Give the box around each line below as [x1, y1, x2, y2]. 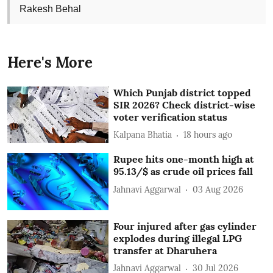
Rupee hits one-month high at [113, 153, 255, 166]
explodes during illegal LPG [113, 232, 243, 244]
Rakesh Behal [19, 3, 81, 14]
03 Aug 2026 [193, 183, 244, 195]
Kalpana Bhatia [113, 129, 172, 140]
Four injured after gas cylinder [113, 219, 257, 232]
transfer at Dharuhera [113, 244, 218, 257]
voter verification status [113, 110, 228, 123]
